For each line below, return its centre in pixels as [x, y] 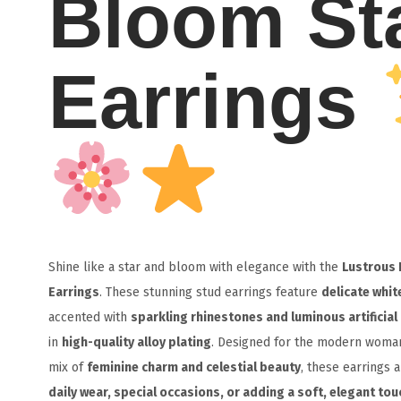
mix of [67, 367]
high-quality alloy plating [136, 342]
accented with [89, 317]
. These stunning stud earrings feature [210, 292]
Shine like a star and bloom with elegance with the [195, 267]
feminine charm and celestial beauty [193, 367]
